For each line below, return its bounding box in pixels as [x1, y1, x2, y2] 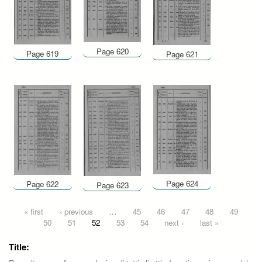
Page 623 [96, 180, 129, 191]
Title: [9, 240, 29, 253]
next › [164, 216, 184, 228]
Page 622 [26, 178, 59, 189]
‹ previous [59, 205, 93, 217]
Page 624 [166, 177, 198, 189]
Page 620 [96, 46, 129, 57]
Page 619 [26, 48, 59, 59]
